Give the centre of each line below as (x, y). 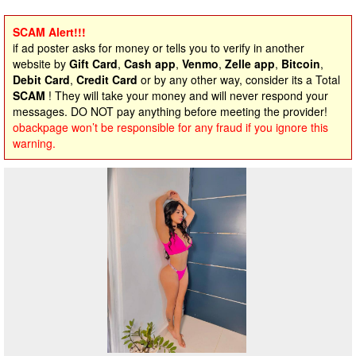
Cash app (150, 64)
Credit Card (107, 79)
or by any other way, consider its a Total (239, 79)
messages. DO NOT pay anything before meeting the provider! (170, 111)
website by (41, 64)
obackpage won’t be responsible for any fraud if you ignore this (170, 127)
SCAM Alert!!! (49, 32)
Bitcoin (301, 64)
